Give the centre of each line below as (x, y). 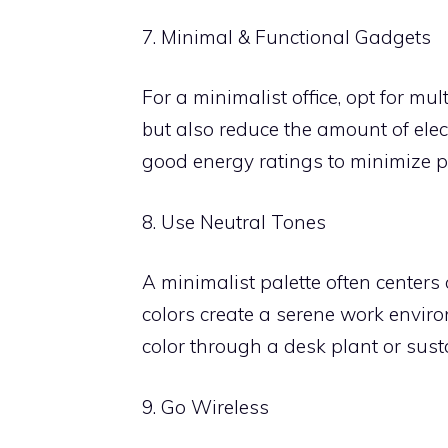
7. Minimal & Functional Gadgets (286, 36)
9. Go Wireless (205, 406)
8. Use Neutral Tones (234, 221)
